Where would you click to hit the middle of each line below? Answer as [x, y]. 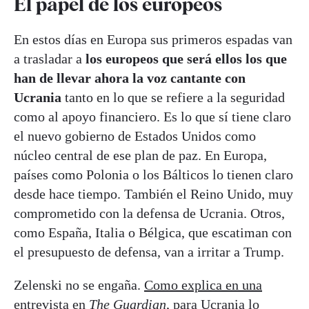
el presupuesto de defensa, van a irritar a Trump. [149, 251]
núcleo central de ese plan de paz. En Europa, [140, 155]
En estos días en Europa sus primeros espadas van [153, 39]
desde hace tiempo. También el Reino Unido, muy [153, 193]
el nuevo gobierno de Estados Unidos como [135, 136]
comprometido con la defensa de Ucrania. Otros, [149, 213]
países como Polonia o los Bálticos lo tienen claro [153, 174]
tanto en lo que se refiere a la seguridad [175, 97]
